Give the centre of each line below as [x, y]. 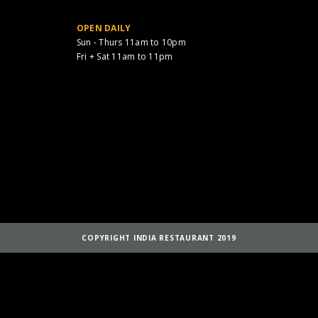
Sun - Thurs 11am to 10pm [131, 42]
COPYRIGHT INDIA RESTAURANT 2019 [159, 238]
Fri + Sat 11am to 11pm [125, 56]
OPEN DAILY [104, 28]
